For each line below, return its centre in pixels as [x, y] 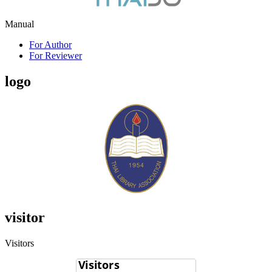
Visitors [19, 243]
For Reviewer [56, 56]
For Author [50, 45]
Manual [19, 24]
